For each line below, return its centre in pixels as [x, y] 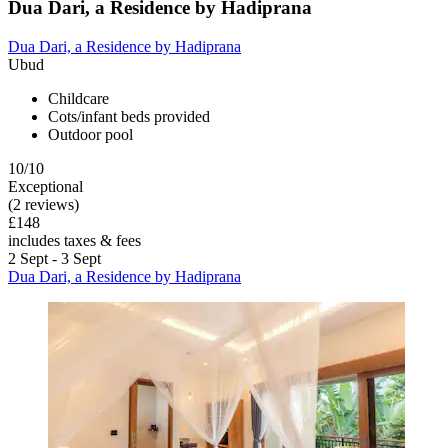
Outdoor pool [90, 135]
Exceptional [45, 187]
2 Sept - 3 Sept [54, 259]
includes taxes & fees [74, 241]
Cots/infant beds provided [129, 117]
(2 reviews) [43, 205]
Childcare [78, 99]
